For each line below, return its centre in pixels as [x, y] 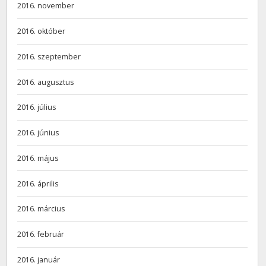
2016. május [38, 158]
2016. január [39, 259]
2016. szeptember [49, 56]
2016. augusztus [46, 82]
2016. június [38, 133]
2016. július [37, 107]
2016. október [42, 31]
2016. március [41, 209]
